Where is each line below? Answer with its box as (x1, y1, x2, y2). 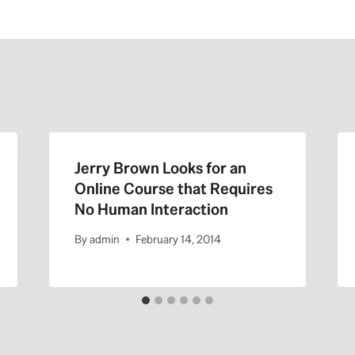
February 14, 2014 (135, 231, 221, 246)
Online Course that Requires (74, 178, 273, 200)
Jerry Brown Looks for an (74, 158, 246, 179)
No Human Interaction (74, 199, 228, 220)
